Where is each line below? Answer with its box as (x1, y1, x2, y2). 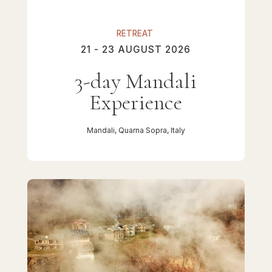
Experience (89, 89, 183, 116)
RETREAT (117, 28, 154, 38)
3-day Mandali (75, 68, 197, 95)
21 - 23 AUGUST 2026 (81, 43, 191, 55)
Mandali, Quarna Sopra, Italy (86, 125, 185, 135)
